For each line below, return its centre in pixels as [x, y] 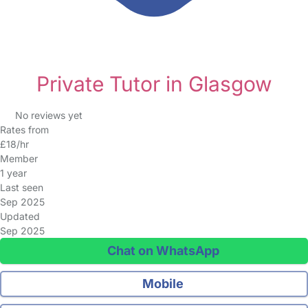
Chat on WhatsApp [162, 251]
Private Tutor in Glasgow [154, 84]
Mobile [162, 284]
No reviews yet [48, 115]
